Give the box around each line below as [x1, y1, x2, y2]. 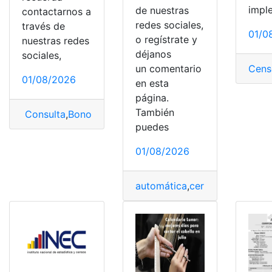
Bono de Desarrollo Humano [94, 108, 224, 121]
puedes [135, 121, 169, 134]
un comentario [135, 63, 205, 75]
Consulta [22, 108, 66, 121]
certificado [189, 180, 240, 192]
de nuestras [135, 4, 189, 17]
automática [135, 180, 187, 192]
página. [135, 92, 169, 104]
